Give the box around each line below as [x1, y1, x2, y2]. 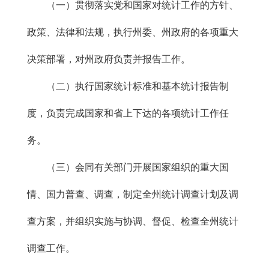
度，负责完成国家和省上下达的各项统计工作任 [27, 108, 229, 118]
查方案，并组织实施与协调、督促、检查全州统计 [27, 216, 238, 226]
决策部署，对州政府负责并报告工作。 [27, 54, 190, 64]
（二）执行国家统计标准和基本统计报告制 [27, 81, 229, 91]
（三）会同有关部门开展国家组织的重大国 [27, 162, 229, 172]
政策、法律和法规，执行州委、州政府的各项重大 [27, 27, 238, 37]
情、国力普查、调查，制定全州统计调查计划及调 [27, 189, 238, 199]
